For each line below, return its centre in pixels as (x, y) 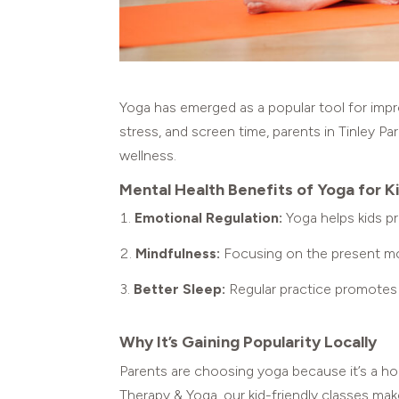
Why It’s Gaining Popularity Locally (248, 342)
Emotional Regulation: (209, 218)
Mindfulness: (178, 254)
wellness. (148, 156)
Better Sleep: (180, 289)
